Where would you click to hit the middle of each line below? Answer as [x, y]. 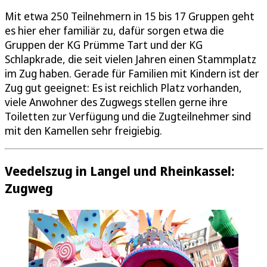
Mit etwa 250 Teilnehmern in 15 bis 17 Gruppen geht [130, 16]
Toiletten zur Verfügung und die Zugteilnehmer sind [128, 117]
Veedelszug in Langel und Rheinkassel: [119, 171]
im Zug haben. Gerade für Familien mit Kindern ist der [132, 74]
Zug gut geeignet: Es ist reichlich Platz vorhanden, [123, 88]
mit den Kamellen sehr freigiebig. [83, 131]
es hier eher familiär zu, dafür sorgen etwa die [114, 31]
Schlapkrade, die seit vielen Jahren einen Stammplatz [131, 59]
